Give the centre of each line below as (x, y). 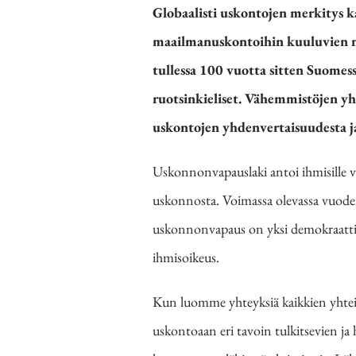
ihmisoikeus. (186, 257)
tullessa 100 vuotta (209, 69)
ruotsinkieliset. (197, 98)
